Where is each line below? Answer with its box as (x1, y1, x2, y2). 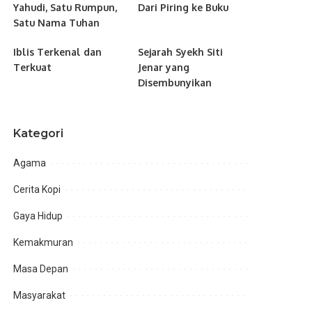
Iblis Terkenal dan (13, 45, 102, 58)
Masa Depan (13, 263, 69, 274)
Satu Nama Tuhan (13, 16, 100, 29)
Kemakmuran (13, 236, 74, 248)
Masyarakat (13, 289, 66, 301)
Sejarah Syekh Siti (137, 45, 223, 58)
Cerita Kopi (13, 183, 61, 195)
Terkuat (13, 61, 52, 73)
